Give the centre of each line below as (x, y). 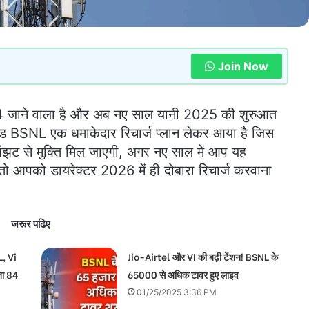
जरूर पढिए (30, 222)
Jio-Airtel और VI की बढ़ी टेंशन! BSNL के (202, 256)
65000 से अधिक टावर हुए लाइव (183, 274)
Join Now (243, 66)
